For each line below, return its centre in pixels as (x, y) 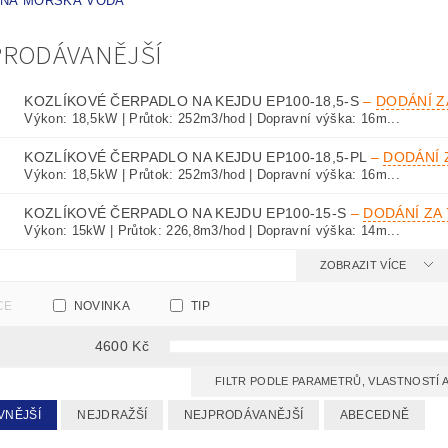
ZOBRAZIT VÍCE (363, 265)
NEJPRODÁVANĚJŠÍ (243, 415)
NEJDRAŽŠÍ (112, 415)
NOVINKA (102, 306)
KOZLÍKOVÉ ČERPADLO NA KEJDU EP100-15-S (187, 213)
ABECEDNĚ (374, 415)
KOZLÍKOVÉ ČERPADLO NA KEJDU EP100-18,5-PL (197, 157)
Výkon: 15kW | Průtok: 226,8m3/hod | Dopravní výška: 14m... (212, 231)
